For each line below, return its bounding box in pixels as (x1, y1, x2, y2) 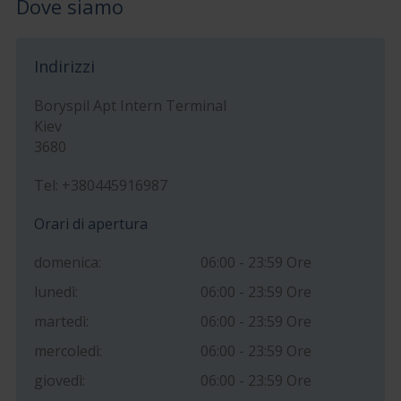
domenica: (33, 252, 101, 272)
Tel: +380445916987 (33, 175, 167, 195)
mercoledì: (33, 340, 102, 361)
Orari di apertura (33, 213, 148, 234)
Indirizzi (33, 55, 95, 77)
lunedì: (33, 281, 78, 302)
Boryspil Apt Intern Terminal (33, 95, 226, 115)
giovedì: (33, 370, 85, 390)
